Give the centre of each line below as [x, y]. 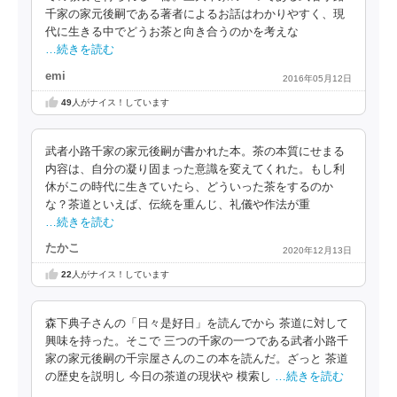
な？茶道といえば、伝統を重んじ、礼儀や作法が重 [178, 204]
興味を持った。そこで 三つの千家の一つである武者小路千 [197, 342]
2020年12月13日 [317, 251]
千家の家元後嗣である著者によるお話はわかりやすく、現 [195, 14]
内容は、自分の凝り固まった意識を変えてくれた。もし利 [195, 169]
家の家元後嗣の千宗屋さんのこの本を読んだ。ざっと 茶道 [197, 359]
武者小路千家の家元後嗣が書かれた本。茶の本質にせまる [195, 151]
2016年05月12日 [317, 78]
